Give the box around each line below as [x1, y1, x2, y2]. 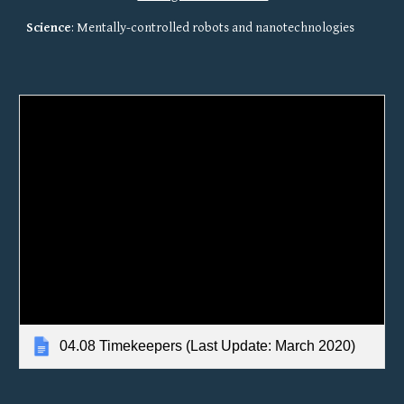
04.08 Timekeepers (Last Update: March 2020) [60, 337, 356, 353]
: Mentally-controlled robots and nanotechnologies [71, 19, 355, 35]
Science [26, 19, 72, 35]
